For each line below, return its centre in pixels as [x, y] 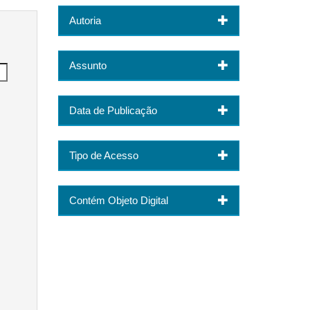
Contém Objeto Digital [118, 200]
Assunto [88, 65]
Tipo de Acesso [103, 155]
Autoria [85, 20]
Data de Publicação [113, 110]
